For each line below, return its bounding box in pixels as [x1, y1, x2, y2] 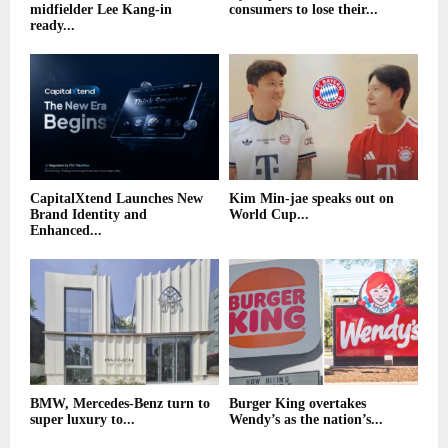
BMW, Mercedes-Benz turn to [30, 396, 210, 412]
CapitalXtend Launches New [30, 191, 203, 207]
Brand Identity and [30, 207, 147, 223]
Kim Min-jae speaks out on [229, 191, 394, 207]
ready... [30, 18, 75, 34]
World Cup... [229, 207, 309, 223]
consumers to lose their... [229, 2, 378, 18]
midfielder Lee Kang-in [30, 2, 172, 18]
